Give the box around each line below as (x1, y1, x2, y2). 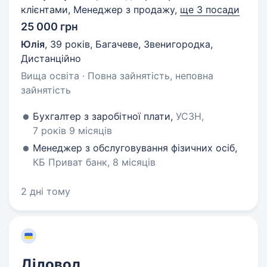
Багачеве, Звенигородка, (95, 38, 213, 50)
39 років (50, 38, 90, 50)
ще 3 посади (180, 4, 240, 15)
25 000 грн (21, 20, 78, 33)
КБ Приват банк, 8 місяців (33, 156, 156, 168)
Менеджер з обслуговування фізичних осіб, (33, 142, 237, 154)
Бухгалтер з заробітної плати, (33, 110, 176, 122)
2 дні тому (21, 185, 70, 197)
